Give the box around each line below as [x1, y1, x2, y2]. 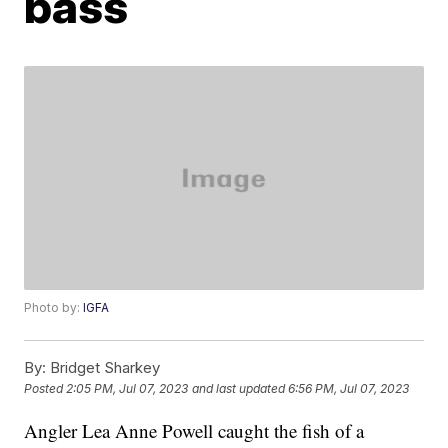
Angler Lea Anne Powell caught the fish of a [24, 418, 365, 444]
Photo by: [24, 300, 84, 316]
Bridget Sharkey [46, 358, 161, 378]
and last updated [192, 381, 286, 397]
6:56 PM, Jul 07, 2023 [288, 381, 410, 397]
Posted [24, 381, 67, 397]
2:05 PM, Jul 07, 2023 [66, 381, 189, 397]
